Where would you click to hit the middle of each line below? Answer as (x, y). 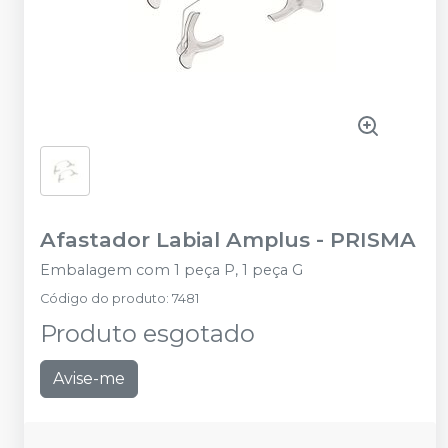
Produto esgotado (147, 334)
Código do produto (103, 299)
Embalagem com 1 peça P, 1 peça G (171, 270)
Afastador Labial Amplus (175, 240)
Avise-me (89, 379)
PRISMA (373, 240)
